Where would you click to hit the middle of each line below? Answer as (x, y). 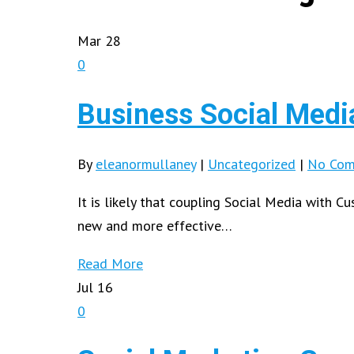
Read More (110, 264)
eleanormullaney (146, 164)
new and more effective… (155, 226)
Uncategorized (252, 164)
